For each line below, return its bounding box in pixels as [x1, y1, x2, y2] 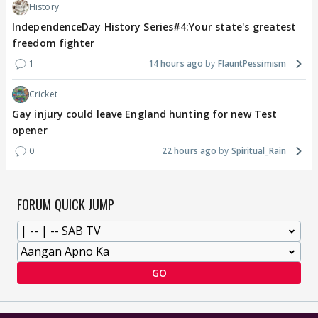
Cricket [29, 88, 57, 101]
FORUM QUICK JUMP [17, 195, 115, 214]
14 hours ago [148, 57, 204, 70]
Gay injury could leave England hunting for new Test [12, 107, 278, 121]
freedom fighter [12, 36, 95, 50]
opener [12, 124, 48, 138]
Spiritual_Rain [231, 145, 286, 158]
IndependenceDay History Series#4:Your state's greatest [12, 20, 297, 34]
